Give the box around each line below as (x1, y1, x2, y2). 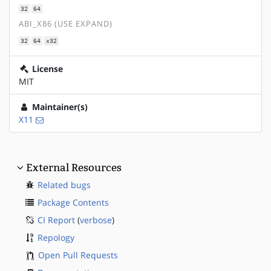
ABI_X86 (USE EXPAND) (19, 19, 113, 30)
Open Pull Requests (38, 249, 118, 261)
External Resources (26, 161, 122, 174)
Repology (38, 231, 74, 243)
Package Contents (38, 196, 109, 208)
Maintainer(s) (30, 100, 88, 113)
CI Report (38, 214, 75, 226)
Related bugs (38, 178, 91, 191)
